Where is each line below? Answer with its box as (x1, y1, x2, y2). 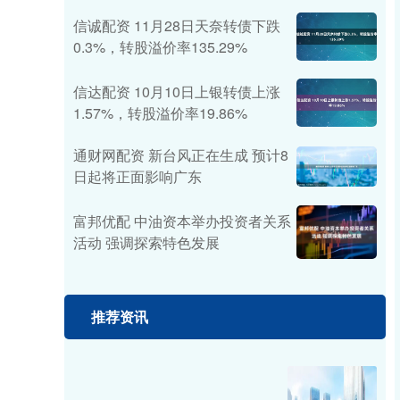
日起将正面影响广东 (73, 166, 202, 187)
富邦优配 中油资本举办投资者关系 (73, 211, 291, 232)
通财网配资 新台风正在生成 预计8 (73, 145, 288, 166)
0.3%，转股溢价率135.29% (73, 37, 247, 58)
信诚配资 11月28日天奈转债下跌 (73, 15, 280, 37)
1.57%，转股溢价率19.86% (73, 103, 247, 124)
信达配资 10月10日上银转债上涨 (73, 81, 280, 103)
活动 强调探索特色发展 (73, 232, 220, 254)
